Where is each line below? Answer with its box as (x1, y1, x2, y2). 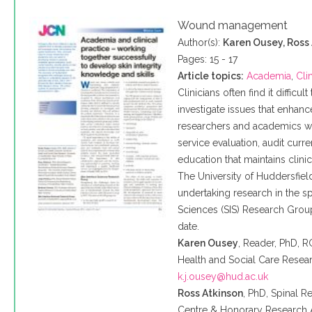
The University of (178, 171, 257, 182)
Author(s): (178, 37, 224, 48)
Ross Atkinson (178, 288, 244, 299)
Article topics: (178, 70, 244, 81)
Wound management (178, 19, 288, 32)
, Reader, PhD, (238, 237, 303, 249)
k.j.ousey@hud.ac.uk (178, 271, 269, 282)
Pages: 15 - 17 (178, 54, 238, 65)
